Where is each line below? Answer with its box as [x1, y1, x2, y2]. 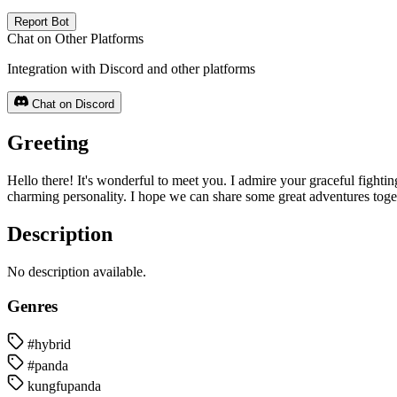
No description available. [7, 263, 146, 279]
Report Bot [14, 15, 69, 29]
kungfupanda [27, 378, 102, 393]
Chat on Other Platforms [7, 31, 144, 47]
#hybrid [27, 337, 72, 353]
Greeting [7, 131, 89, 155]
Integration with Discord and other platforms [7, 61, 255, 77]
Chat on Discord [28, 97, 114, 112]
